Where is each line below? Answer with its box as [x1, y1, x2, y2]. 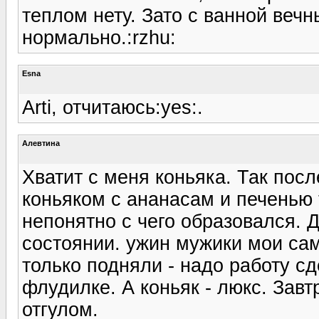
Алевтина [22, 138, 60, 147]
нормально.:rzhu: [22, 26, 176, 48]
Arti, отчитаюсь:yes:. [22, 96, 203, 118]
